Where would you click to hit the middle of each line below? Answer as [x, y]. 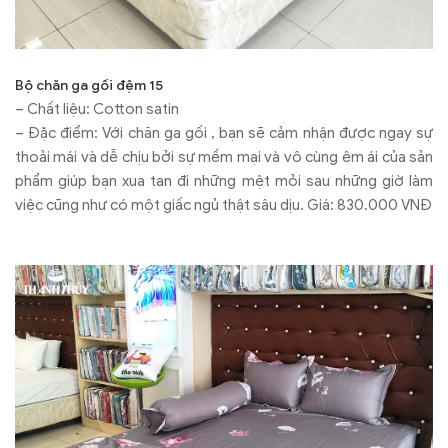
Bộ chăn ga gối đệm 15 [89, 86]
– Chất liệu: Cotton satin [97, 109]
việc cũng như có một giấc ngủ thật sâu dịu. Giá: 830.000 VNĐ [223, 205]
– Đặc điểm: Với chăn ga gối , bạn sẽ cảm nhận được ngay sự [224, 133]
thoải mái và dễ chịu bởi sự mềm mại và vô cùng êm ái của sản [224, 157]
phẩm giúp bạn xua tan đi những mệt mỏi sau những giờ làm [224, 181]
